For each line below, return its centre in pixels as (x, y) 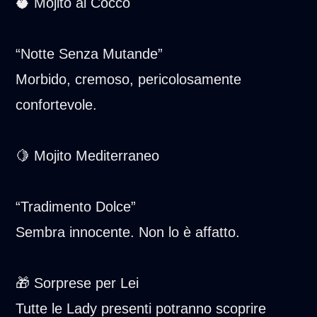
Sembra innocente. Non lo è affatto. (128, 232)
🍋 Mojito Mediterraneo (88, 155)
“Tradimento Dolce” (76, 206)
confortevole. (57, 104)
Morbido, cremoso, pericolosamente (129, 79)
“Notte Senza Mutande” (90, 53)
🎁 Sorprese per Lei (77, 283)
